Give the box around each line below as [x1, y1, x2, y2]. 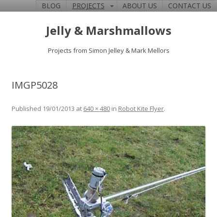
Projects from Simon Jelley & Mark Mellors [47, 46, 170, 55]
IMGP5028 [12, 78, 58, 92]
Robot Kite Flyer [118, 104, 164, 113]
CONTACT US [168, 1, 212, 11]
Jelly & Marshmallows [46, 22, 171, 38]
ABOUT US [122, 1, 157, 11]
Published [12, 104, 43, 113]
